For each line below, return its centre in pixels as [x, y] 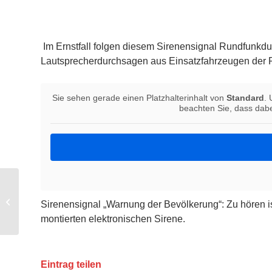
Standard [245, 98]
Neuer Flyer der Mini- [58, 195]
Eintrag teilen [71, 264]
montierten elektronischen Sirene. [113, 219]
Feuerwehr [39, 208]
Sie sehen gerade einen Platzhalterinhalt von [139, 98]
